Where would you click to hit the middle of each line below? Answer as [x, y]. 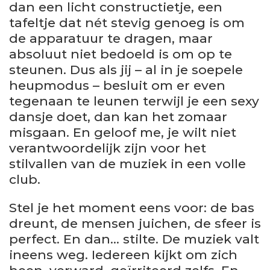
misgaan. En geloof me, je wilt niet [123, 133]
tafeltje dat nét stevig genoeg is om [127, 23]
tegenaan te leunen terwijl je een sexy [134, 101]
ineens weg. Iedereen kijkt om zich [123, 255]
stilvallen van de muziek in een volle [127, 164]
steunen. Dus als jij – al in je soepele [126, 70]
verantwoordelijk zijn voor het [108, 148]
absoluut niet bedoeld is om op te [121, 54]
